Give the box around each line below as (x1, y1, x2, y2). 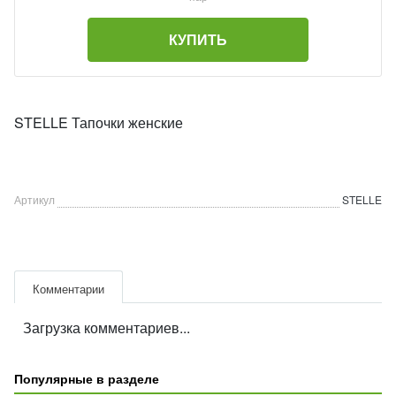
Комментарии (33, 280, 104, 297)
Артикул (14, 192, 55, 207)
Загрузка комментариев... (23, 317, 190, 338)
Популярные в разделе (14, 369, 159, 387)
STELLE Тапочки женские (14, 112, 183, 133)
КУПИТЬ (169, 29, 227, 49)
